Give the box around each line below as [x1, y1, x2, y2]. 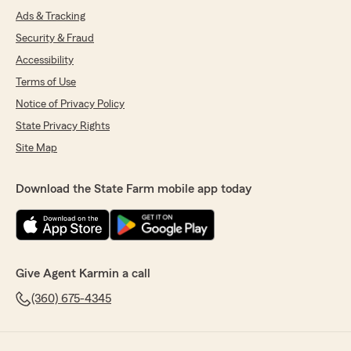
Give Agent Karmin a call [16, 267, 150, 280]
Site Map [16, 143, 57, 154]
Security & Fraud [16, 33, 94, 45]
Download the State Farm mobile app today [16, 183, 251, 196]
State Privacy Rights [16, 121, 110, 132]
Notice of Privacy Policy [16, 99, 125, 110]
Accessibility [16, 55, 74, 67]
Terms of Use [16, 77, 76, 89]
